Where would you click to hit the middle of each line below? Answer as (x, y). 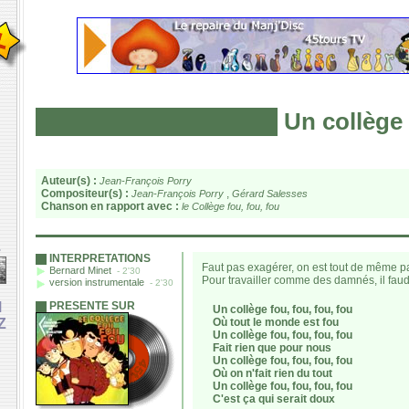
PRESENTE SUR (92, 306)
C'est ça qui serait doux (268, 399)
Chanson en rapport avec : (110, 206)
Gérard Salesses (270, 194)
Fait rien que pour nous (267, 348)
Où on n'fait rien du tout (267, 373)
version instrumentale (98, 283)
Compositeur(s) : (85, 194)
